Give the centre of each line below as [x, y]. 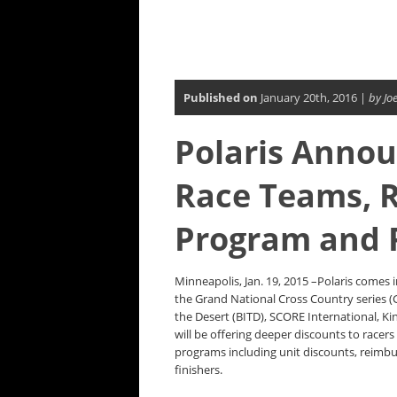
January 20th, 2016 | [313, 97]
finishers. [198, 370]
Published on [221, 97]
